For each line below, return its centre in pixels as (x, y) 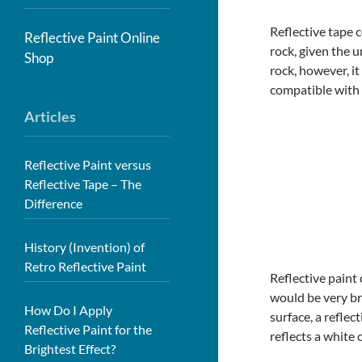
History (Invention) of (84, 247)
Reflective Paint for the (88, 329)
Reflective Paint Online (92, 38)
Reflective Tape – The (83, 184)
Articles (50, 116)
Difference (53, 203)
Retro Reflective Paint (85, 266)
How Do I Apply (68, 310)
